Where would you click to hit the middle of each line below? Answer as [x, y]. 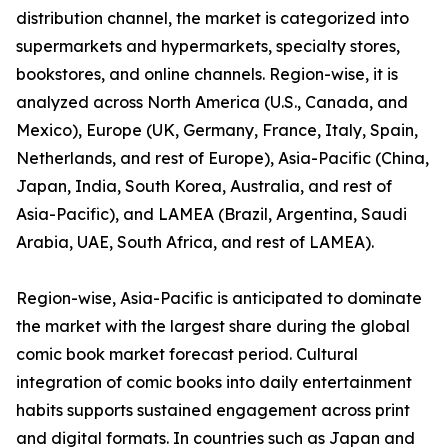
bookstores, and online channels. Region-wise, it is [207, 74]
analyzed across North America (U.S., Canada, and [212, 102]
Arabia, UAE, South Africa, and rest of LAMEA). [195, 242]
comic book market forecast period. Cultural [187, 354]
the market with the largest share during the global [213, 326]
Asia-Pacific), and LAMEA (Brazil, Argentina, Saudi [211, 214]
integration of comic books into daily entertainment [214, 382]
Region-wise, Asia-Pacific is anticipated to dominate [219, 298]
